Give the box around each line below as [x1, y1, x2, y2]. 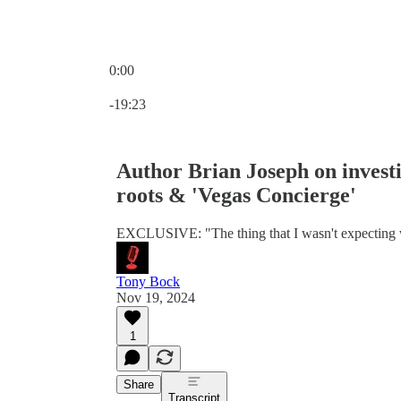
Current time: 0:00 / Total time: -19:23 [108, 78, 322, 93]
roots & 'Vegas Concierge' [116, 183, 356, 207]
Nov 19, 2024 [116, 289, 195, 305]
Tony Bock [116, 273, 180, 289]
